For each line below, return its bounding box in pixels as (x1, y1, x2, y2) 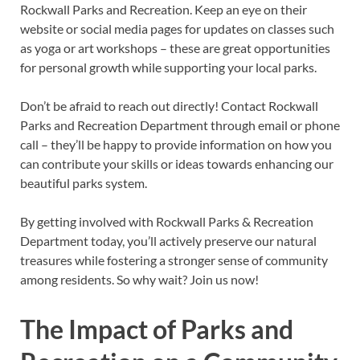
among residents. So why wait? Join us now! (20, 272, 259, 288)
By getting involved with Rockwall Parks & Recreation (20, 214, 313, 230)
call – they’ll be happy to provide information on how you (20, 137, 332, 153)
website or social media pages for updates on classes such (20, 21, 334, 37)
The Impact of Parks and (20, 313, 293, 346)
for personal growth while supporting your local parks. (20, 59, 317, 76)
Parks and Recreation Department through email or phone (20, 117, 340, 133)
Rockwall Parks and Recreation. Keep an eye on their (20, 2, 307, 18)
